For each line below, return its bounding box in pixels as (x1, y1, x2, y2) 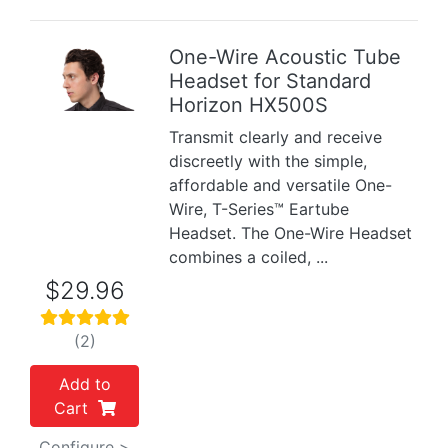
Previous (36, 78, 102, 99)
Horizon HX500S (169, 93, 329, 117)
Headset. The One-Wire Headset (169, 223, 413, 243)
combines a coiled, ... (169, 247, 329, 267)
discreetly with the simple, (169, 151, 368, 171)
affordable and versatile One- (169, 175, 393, 195)
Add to (58, 374, 111, 394)
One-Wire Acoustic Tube (169, 45, 402, 69)
